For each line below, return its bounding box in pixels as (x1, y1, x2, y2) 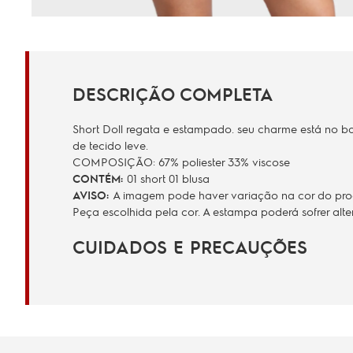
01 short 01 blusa (127, 170, 210, 185)
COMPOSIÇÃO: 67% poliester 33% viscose (72, 154, 290, 169)
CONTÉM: (72, 170, 127, 185)
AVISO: (72, 187, 113, 202)
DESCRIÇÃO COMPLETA (72, 82, 273, 105)
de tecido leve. (72, 137, 148, 152)
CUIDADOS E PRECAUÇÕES (72, 235, 307, 258)
